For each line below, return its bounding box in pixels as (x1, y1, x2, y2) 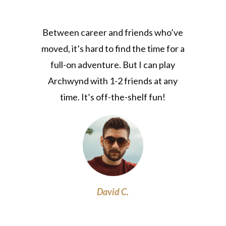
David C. (97, 186, 129, 198)
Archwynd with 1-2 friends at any (48, 75, 178, 87)
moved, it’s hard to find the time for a (41, 43, 185, 54)
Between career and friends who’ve (42, 27, 184, 38)
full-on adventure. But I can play (50, 59, 176, 71)
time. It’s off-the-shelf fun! (60, 91, 166, 103)
